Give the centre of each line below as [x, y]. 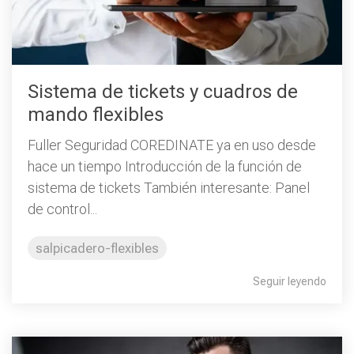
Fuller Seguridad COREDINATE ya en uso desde [172, 145]
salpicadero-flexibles [97, 248]
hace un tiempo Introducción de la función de [165, 166]
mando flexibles [96, 114]
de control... [62, 209]
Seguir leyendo [290, 281]
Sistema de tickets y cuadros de [163, 91]
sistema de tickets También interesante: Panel [169, 188]
